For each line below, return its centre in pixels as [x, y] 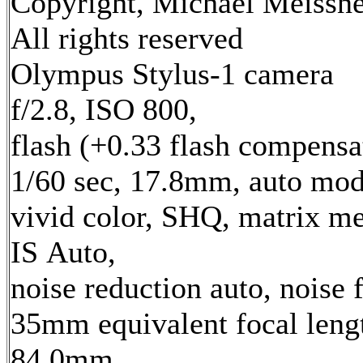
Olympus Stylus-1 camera [172, 73]
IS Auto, [63, 252]
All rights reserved [127, 38]
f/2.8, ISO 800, [104, 109]
